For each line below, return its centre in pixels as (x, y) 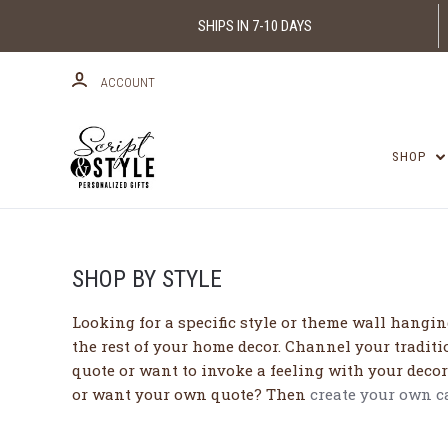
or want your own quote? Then (191, 394)
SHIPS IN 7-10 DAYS (254, 25)
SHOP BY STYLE (147, 279)
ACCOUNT (128, 82)
